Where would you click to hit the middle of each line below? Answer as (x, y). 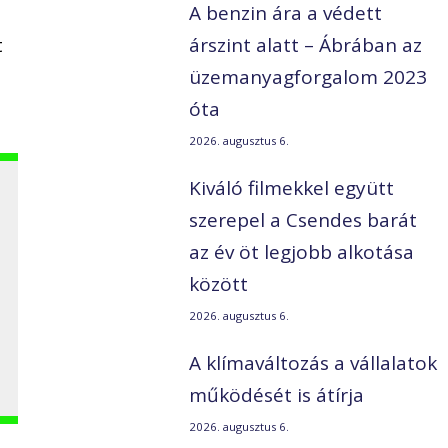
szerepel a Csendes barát (303, 220)
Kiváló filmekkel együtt (292, 188)
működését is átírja (277, 395)
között (219, 284)
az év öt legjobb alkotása (302, 252)
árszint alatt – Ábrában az (306, 45)
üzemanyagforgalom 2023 (308, 77)
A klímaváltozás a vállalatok (313, 363)
